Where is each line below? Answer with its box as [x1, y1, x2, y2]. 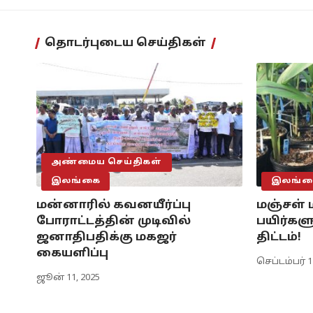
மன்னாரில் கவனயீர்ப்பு [36, 198, 191, 213]
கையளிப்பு [36, 247, 108, 261]
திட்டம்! [256, 231, 301, 245]
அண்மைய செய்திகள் [50, 157, 162, 168]
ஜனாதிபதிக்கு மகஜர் [36, 231, 177, 245]
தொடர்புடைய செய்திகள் [45, 36, 206, 51]
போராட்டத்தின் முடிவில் [36, 214, 191, 229]
